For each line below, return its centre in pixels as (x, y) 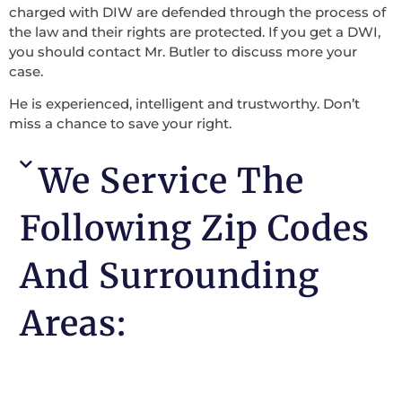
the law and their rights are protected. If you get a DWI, (195, 31)
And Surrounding (170, 276)
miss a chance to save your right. (120, 123)
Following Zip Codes (195, 229)
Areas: (73, 324)
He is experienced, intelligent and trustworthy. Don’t (184, 103)
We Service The (171, 181)
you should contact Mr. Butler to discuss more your (183, 51)
